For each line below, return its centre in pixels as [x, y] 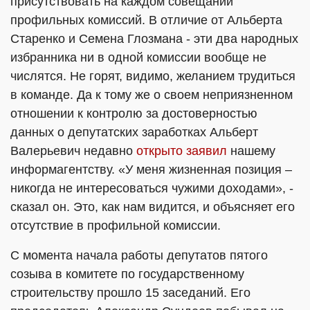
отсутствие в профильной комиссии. [116, 226]
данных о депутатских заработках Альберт [134, 132]
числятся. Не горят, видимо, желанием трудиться [153, 76]
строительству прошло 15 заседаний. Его [130, 293]
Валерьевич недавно [73, 151]
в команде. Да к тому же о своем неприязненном [152, 95]
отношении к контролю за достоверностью [134, 113]
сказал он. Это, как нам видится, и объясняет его [153, 207]
